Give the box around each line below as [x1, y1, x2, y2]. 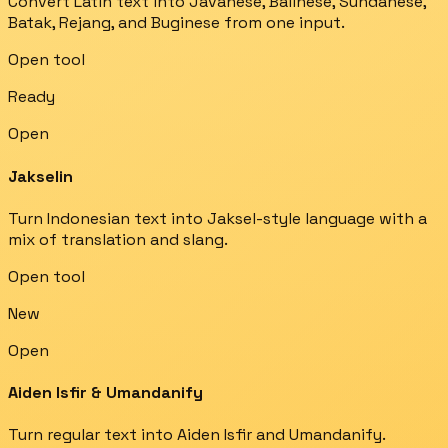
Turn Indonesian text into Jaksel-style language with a [8, 207, 427, 229]
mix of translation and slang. [8, 228, 228, 250]
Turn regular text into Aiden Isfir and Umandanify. [8, 424, 386, 446]
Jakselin [8, 165, 73, 187]
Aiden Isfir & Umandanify [8, 382, 203, 404]
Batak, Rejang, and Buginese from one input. [8, 12, 345, 34]
